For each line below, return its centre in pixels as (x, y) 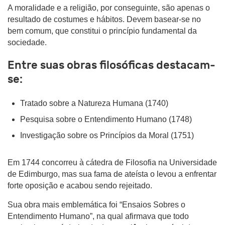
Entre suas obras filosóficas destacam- (111, 65)
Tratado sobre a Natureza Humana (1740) (94, 103)
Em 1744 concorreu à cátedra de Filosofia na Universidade (112, 162)
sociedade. (27, 42)
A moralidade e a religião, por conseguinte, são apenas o (109, 8)
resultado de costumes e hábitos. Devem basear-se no (104, 19)
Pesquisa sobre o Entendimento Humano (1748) (106, 119)
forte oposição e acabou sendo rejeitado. (80, 186)
